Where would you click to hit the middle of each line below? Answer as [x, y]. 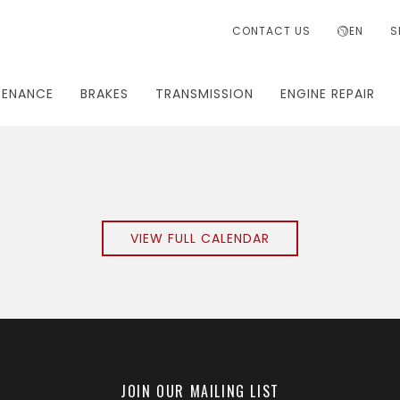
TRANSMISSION [204, 94]
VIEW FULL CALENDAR [200, 238]
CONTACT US [271, 31]
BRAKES [104, 94]
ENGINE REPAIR [328, 94]
